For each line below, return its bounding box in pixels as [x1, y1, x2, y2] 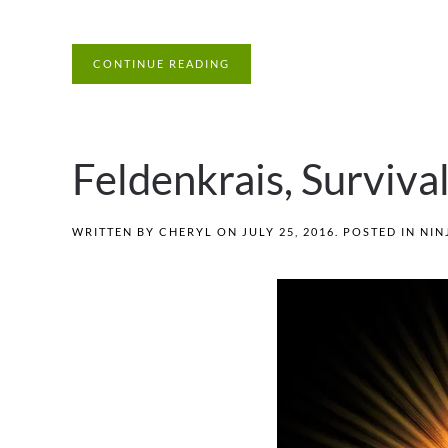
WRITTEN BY [72, 225, 159, 239]
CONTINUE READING [93, 57, 230, 71]
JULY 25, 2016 [242, 225, 335, 239]
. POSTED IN [335, 225, 420, 239]
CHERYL [159, 225, 213, 239]
